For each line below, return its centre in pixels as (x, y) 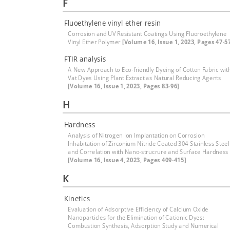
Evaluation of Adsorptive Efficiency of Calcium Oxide (138, 209)
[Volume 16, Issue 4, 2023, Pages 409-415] (127, 160)
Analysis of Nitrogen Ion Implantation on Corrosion (136, 135)
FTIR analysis (85, 59)
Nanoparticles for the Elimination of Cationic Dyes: (136, 217)
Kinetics (77, 198)
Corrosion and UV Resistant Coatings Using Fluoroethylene (147, 34)
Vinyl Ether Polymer (95, 42)
